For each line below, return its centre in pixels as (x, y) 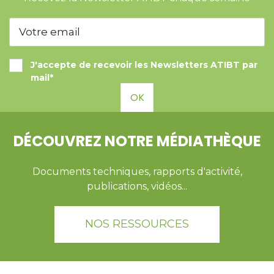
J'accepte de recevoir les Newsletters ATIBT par (144, 65)
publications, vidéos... (137, 187)
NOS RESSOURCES (137, 224)
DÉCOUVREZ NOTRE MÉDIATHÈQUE (137, 141)
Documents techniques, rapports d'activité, (137, 172)
